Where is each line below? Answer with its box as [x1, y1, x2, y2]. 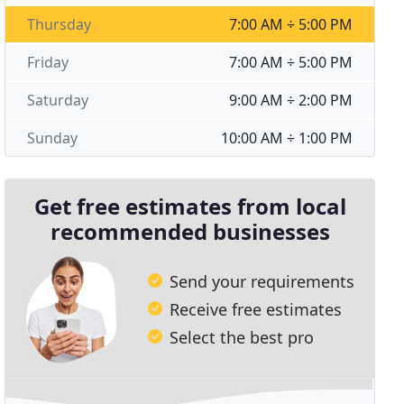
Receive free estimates [170, 298, 343, 320]
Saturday [27, 90, 89, 110]
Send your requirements [170, 270, 355, 292]
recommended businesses [50, 216, 330, 246]
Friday [27, 52, 69, 72]
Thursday [27, 14, 92, 34]
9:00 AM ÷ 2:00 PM [228, 90, 353, 110]
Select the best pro [170, 326, 315, 348]
